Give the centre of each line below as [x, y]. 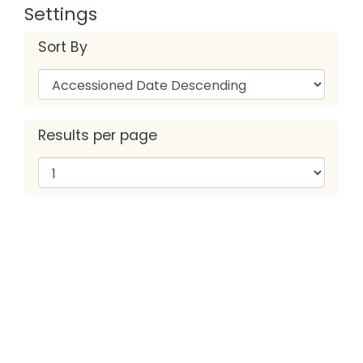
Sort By [63, 47]
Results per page [98, 135]
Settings [61, 14]
